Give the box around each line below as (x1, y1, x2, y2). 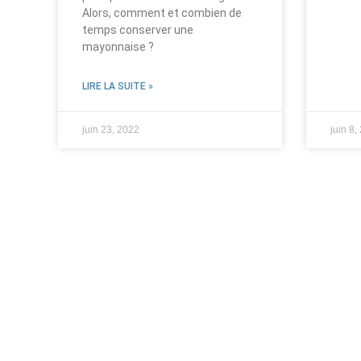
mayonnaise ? (82, 39, 154, 53)
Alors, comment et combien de (82, 6, 242, 19)
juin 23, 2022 (82, 123, 139, 135)
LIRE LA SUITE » (82, 80, 153, 92)
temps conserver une (82, 23, 193, 36)
